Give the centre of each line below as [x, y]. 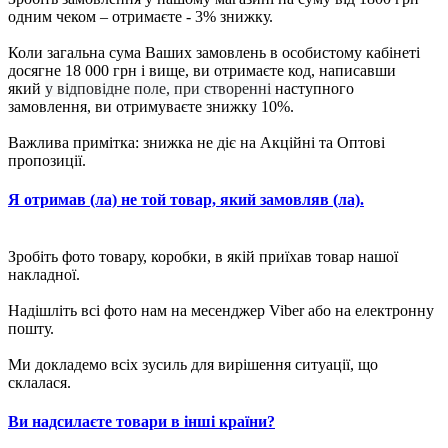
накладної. [44, 275]
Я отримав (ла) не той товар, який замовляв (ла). [186, 199]
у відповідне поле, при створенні [160, 88]
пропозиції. [47, 160]
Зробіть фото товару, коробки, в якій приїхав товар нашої [203, 257]
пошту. [31, 329]
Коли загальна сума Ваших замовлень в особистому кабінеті [214, 52]
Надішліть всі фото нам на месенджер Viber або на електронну [221, 311]
